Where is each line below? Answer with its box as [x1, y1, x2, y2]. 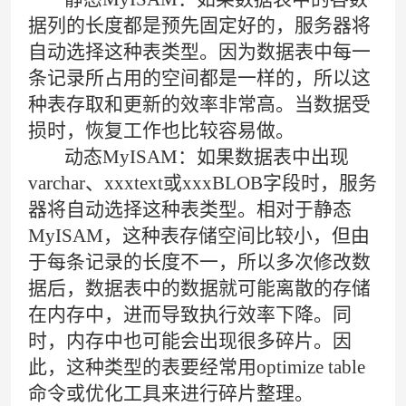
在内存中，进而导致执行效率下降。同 [28, 303, 353, 325]
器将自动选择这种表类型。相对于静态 [28, 198, 353, 220]
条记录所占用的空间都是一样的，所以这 [28, 66, 372, 89]
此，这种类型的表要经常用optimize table [28, 355, 366, 378]
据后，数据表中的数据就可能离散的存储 [28, 276, 372, 299]
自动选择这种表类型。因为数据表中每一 [28, 40, 372, 63]
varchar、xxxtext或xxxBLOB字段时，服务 [28, 171, 378, 194]
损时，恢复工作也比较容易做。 [28, 119, 295, 141]
